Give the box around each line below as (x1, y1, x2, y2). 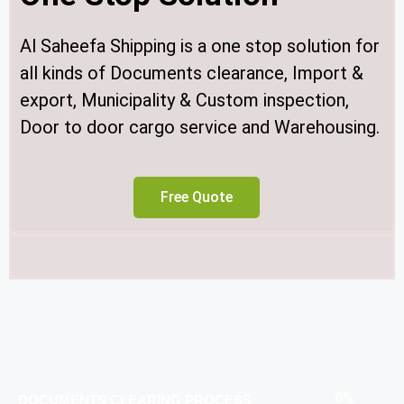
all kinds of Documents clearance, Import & (20, 62, 363, 84)
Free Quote (161, 188, 233, 206)
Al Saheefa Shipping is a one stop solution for (20, 35, 380, 57)
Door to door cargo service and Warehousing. (20, 116, 380, 138)
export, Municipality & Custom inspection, (20, 89, 349, 111)
